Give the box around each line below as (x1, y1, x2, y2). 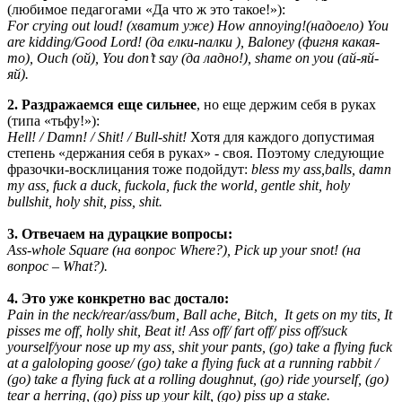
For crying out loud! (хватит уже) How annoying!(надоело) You (7, 17, 389, 33)
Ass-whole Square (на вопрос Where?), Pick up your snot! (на (7, 241, 361, 258)
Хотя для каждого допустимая (190, 128, 374, 144)
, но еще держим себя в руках (197, 96, 376, 112)
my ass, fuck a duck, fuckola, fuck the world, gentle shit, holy (7, 177, 350, 193)
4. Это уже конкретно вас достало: (7, 290, 229, 306)
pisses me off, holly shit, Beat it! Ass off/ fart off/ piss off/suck (7, 322, 347, 338)
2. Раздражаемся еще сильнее (7, 96, 197, 112)
